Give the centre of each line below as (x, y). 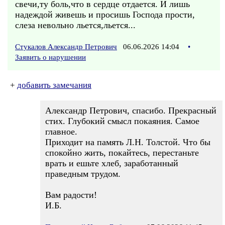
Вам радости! (71, 195)
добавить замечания (54, 85)
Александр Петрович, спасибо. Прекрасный (131, 110)
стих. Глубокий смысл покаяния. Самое (122, 121)
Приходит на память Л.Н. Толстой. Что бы (128, 142)
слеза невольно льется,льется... (75, 25)
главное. (61, 132)
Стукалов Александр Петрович (66, 47)
